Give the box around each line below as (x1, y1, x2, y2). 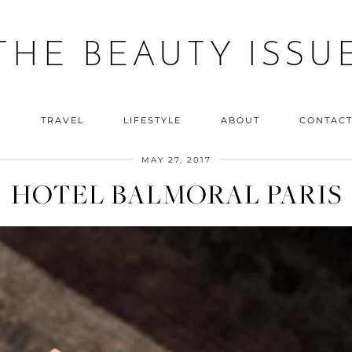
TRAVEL (40, 115, 84, 126)
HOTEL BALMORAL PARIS (10, 176, 342, 213)
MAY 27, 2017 (141, 155, 211, 165)
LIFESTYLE (123, 115, 181, 126)
